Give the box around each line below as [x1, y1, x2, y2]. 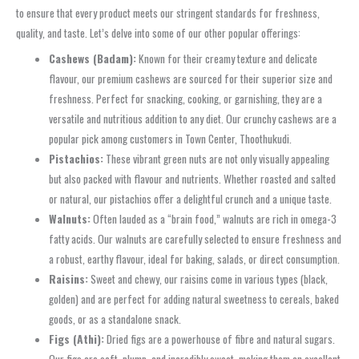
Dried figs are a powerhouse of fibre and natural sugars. [104, 330, 336, 347]
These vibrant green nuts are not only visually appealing [103, 150, 330, 167]
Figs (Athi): [49, 330, 105, 347]
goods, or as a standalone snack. [49, 310, 182, 327]
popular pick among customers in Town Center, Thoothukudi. [49, 130, 292, 147]
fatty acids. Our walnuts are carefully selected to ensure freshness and [49, 230, 342, 247]
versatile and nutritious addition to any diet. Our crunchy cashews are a [49, 110, 337, 127]
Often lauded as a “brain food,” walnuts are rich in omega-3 [91, 210, 337, 227]
